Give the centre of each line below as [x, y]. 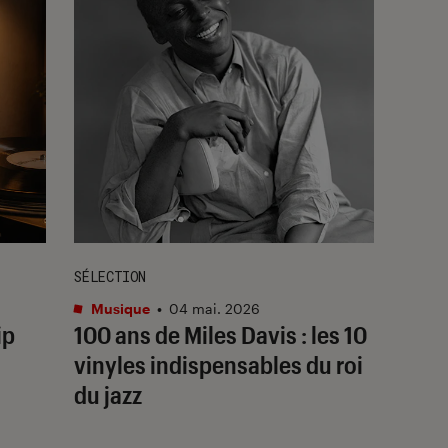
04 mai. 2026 [214, 308]
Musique [119, 308]
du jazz [108, 394]
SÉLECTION [110, 276]
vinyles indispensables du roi [218, 364]
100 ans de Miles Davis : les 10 [220, 334]
